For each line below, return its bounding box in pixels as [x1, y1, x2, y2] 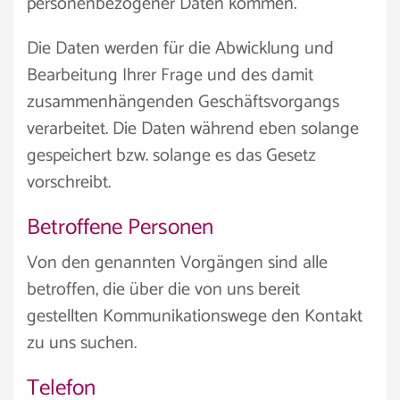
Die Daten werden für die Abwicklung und [27, 34, 334, 63]
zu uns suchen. [27, 329, 137, 358]
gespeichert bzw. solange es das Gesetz [27, 141, 316, 171]
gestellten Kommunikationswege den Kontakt [27, 302, 362, 331]
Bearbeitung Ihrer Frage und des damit [27, 61, 313, 90]
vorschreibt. [27, 168, 111, 197]
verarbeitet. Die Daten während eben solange [27, 114, 359, 144]
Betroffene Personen [27, 209, 213, 246]
